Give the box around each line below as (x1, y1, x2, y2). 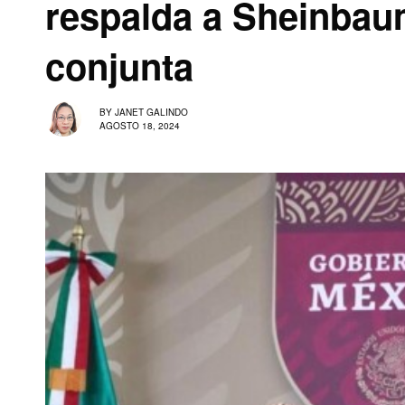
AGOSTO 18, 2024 (99, 118, 180, 132)
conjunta (45, 40, 193, 91)
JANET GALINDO (115, 105, 188, 118)
